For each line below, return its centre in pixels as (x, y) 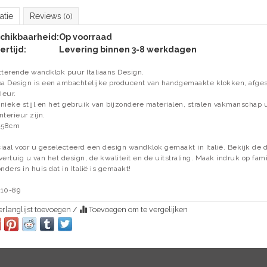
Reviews (46, 16)
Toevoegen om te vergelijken (137, 209)
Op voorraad (85, 37)
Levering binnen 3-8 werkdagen (128, 49)
